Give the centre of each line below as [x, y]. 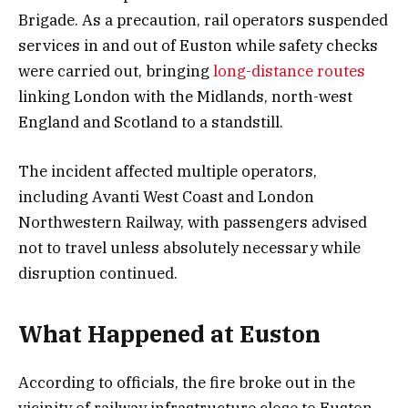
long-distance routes [289, 71]
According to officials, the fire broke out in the [187, 382]
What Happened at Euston [169, 334]
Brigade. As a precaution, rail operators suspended [203, 20]
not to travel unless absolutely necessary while [189, 247]
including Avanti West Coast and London [166, 196]
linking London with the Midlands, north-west [185, 96]
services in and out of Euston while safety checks [198, 45]
